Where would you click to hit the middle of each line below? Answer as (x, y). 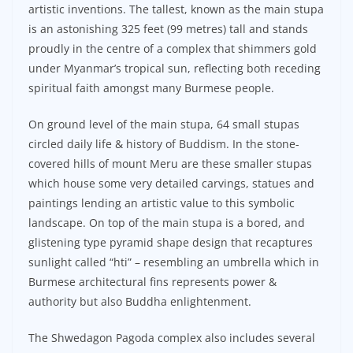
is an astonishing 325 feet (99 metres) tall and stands (168, 29)
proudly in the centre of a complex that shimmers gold (173, 49)
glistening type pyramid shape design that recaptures (171, 243)
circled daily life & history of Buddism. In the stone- (164, 144)
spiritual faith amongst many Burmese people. (151, 88)
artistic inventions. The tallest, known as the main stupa (176, 9)
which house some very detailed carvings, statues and (171, 184)
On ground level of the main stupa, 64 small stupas (164, 124)
